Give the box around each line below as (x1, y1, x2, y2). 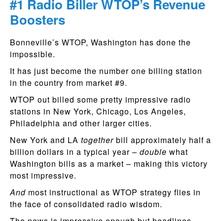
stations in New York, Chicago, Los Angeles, (10, 106, 186, 117)
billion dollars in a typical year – (10, 146, 140, 157)
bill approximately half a (113, 134, 211, 146)
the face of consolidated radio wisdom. (10, 198, 162, 210)
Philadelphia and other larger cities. (10, 117, 152, 129)
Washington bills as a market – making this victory (10, 158, 208, 169)
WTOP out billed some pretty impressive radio (10, 94, 191, 105)
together (81, 134, 113, 146)
